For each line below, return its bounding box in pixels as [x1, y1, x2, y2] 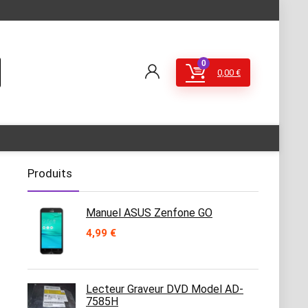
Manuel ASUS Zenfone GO [86, 206, 212, 219]
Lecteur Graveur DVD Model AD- [86, 283, 243, 296]
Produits [27, 166, 72, 180]
